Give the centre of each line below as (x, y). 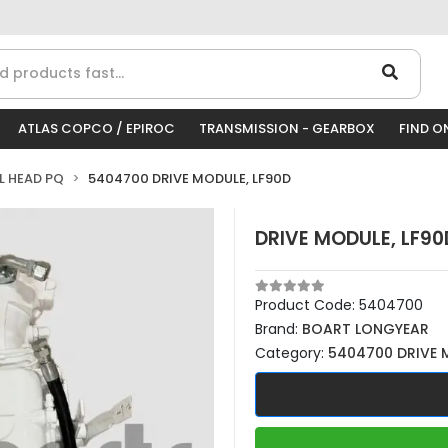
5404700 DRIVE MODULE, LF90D (189, 178)
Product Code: (307, 305)
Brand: (278, 329)
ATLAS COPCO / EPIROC (96, 128)
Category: (291, 353)
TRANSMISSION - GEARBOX (287, 128)
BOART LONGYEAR (365, 329)
